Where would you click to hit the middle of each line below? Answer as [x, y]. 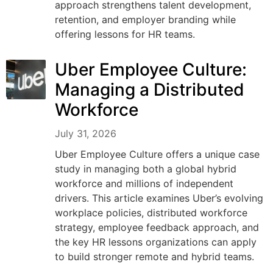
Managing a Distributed [150, 90]
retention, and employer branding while [145, 20]
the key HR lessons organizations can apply [156, 242]
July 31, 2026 [86, 134]
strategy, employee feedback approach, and [157, 228]
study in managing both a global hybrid [146, 169]
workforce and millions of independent [144, 184]
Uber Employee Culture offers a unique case [157, 154]
